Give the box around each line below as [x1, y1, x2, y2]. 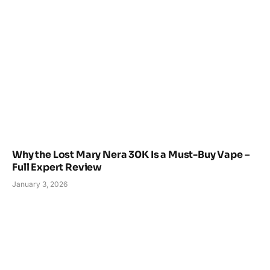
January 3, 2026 [12, 180, 67, 189]
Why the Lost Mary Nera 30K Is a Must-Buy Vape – [12, 148, 250, 162]
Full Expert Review [12, 161, 102, 174]
